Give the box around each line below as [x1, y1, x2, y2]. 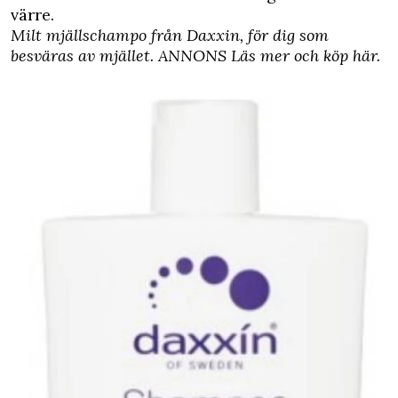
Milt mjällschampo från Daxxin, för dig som [11, 25, 329, 45]
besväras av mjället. [11, 45, 158, 66]
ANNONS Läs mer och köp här [158, 45, 377, 66]
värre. [11, 4, 54, 25]
